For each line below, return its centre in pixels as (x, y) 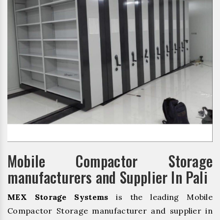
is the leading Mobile (161, 197)
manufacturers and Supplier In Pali (108, 177)
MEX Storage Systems (58, 197)
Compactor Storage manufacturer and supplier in (110, 210)
